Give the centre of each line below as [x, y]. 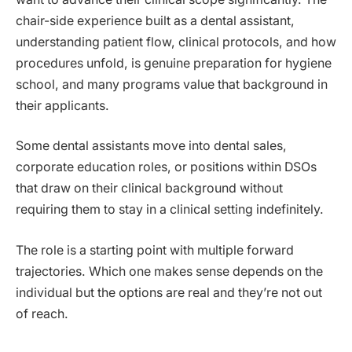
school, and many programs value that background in [172, 84]
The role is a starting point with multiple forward [155, 250]
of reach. [42, 313]
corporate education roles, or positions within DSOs [166, 167]
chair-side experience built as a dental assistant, [155, 20]
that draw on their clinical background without [149, 189]
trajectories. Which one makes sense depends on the [169, 271]
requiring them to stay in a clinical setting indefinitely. [170, 210]
